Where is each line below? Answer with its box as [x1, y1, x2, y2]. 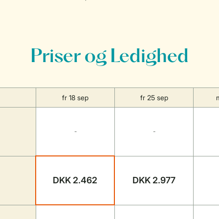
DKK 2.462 [53, 175, 97, 185]
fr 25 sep [140, 93, 168, 102]
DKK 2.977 [132, 175, 175, 185]
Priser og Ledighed [30, 48, 189, 66]
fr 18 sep [62, 93, 88, 102]
